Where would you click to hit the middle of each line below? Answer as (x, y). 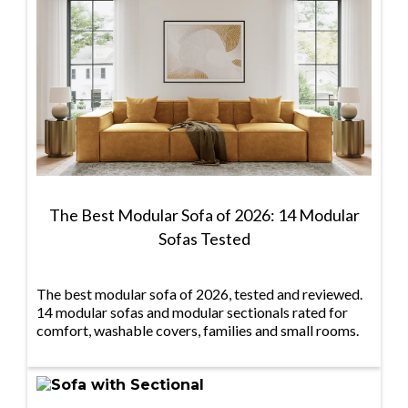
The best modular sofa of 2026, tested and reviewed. (199, 294)
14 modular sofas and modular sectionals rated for (192, 312)
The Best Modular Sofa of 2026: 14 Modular (204, 215)
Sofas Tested (204, 239)
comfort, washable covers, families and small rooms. (198, 331)
